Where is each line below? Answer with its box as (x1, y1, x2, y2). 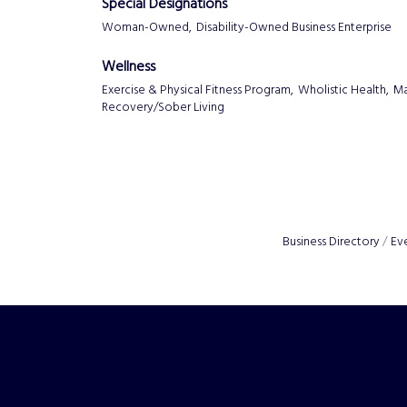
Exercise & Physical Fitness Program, (102, 80, 293, 100)
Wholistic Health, (298, 80, 389, 100)
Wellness (102, 55, 155, 80)
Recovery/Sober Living (102, 97, 224, 117)
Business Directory (282, 232, 380, 252)
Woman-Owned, (102, 17, 192, 37)
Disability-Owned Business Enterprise (196, 17, 392, 37)
